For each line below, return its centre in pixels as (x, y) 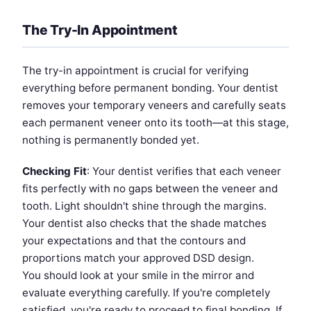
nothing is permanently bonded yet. (111, 140)
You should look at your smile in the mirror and (138, 276)
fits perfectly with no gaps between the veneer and (150, 189)
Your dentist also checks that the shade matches (144, 224)
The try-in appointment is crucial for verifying (135, 71)
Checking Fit (54, 171)
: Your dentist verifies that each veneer (184, 171)
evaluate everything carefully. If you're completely (146, 293)
